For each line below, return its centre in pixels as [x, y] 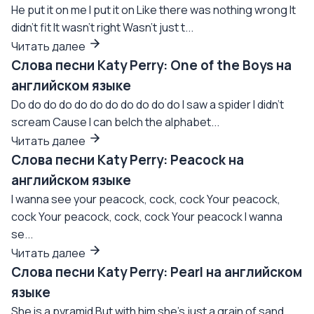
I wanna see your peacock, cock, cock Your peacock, [146, 199]
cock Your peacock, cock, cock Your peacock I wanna [147, 217]
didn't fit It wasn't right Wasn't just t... [102, 27]
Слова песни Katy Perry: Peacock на [128, 160]
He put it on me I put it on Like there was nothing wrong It [153, 10]
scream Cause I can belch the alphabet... [115, 122]
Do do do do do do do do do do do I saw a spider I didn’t [148, 104]
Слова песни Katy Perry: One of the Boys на [151, 65]
